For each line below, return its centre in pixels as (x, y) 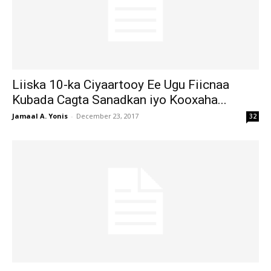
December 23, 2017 (107, 116)
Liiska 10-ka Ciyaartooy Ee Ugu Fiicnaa (121, 85)
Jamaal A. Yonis (40, 116)
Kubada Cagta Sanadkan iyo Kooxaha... (119, 100)
